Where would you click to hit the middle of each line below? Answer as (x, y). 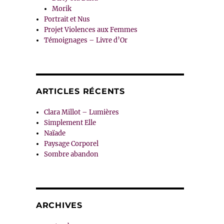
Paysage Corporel (71, 144)
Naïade (55, 133)
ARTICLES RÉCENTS (80, 91)
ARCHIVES (59, 205)
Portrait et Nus (67, 19)
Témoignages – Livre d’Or (86, 40)
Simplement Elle (70, 123)
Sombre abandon (71, 154)
